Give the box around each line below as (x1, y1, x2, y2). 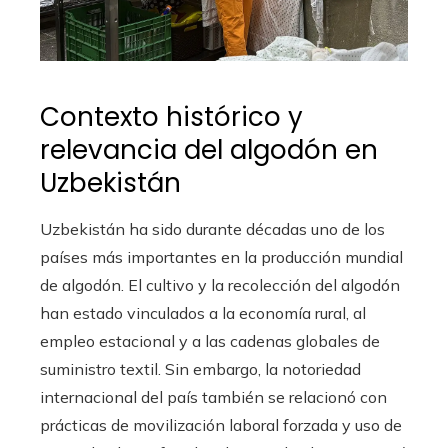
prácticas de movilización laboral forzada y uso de (40, 415, 402, 435)
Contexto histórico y (40, 99, 303, 135)
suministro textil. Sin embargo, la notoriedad (40, 359, 361, 379)
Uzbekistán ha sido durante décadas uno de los (40, 219, 385, 239)
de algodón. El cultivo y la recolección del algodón (40, 275, 400, 295)
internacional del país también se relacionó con (40, 387, 387, 407)
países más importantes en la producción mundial (40, 247, 403, 267)
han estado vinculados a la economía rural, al (40, 303, 366, 323)
